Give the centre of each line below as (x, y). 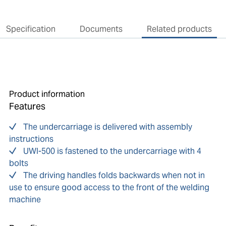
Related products (179, 29)
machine (25, 200)
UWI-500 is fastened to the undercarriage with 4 (112, 151)
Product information (47, 94)
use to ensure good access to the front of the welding (109, 188)
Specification (31, 29)
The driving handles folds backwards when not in (114, 176)
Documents (101, 29)
